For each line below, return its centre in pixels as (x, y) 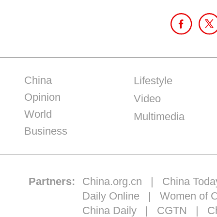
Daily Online (111, 196)
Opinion (42, 97)
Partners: (52, 182)
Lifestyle (153, 81)
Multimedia (159, 117)
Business (46, 131)
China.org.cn (112, 182)
